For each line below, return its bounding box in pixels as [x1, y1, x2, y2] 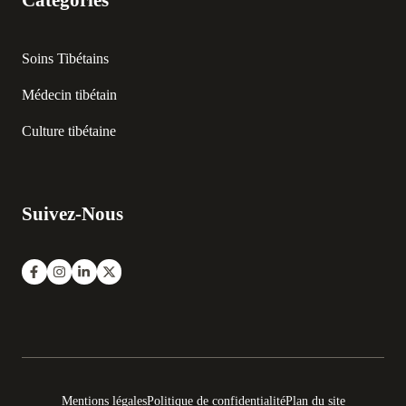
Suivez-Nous [22, 203, 123, 225]
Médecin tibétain [22, 86, 117, 102]
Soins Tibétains [22, 51, 109, 67]
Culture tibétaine [22, 122, 116, 139]
